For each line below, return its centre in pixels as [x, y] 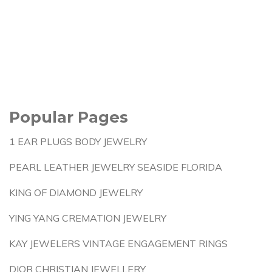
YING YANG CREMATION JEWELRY [88, 218]
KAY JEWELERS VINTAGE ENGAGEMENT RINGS [118, 243]
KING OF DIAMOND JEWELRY [76, 192]
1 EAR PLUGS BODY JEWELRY [78, 141]
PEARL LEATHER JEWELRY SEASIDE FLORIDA [116, 167]
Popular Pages [69, 117]
